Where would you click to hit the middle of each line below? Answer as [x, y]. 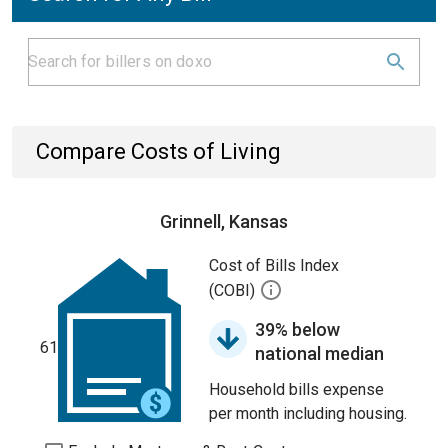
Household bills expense [296, 389]
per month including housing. [308, 413]
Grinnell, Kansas [224, 221]
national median [319, 353]
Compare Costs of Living [158, 151]
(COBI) [234, 291]
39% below [297, 329]
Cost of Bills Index [274, 265]
